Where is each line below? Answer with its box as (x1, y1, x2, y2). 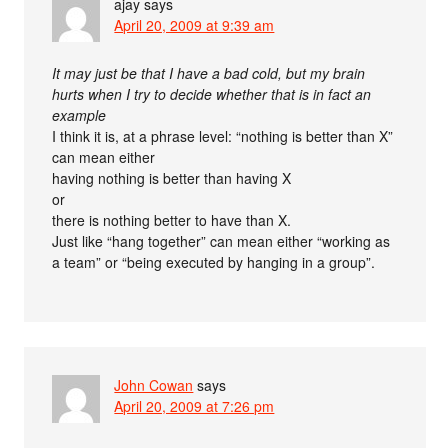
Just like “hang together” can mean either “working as (52, 230, 391, 251)
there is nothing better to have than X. (52, 209, 292, 230)
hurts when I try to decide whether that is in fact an (52, 83, 372, 104)
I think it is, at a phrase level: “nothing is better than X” (52, 125, 394, 146)
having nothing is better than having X (52, 167, 292, 188)
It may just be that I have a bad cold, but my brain (52, 62, 366, 83)
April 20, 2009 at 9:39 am (114, 14, 275, 35)
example (52, 104, 107, 125)
